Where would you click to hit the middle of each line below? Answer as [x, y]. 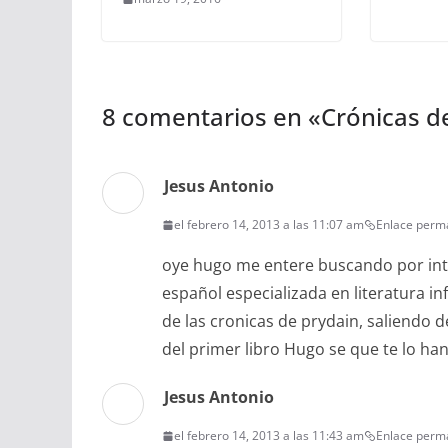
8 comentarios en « [211, 117]
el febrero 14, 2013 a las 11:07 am [269, 225]
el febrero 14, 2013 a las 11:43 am [269, 436]
